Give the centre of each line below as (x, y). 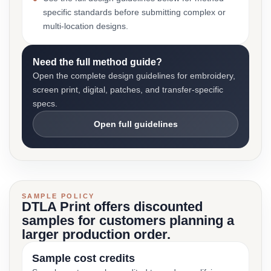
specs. (45, 103)
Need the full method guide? (97, 62)
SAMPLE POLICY (58, 196)
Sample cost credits (83, 258)
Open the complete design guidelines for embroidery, (134, 76)
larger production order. (96, 234)
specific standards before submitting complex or (134, 12)
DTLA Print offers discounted (112, 207)
